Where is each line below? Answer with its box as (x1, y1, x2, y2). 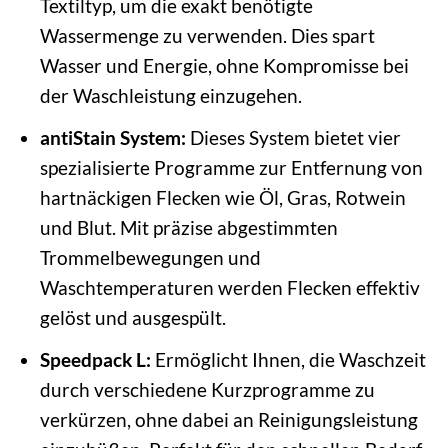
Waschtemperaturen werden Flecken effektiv (39, 276, 420, 299)
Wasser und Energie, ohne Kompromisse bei (39, 54, 409, 78)
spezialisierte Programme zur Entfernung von (39, 156, 423, 179)
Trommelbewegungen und (39, 246, 261, 269)
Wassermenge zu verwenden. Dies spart (39, 24, 375, 48)
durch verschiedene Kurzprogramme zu (39, 377, 375, 401)
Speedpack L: (39, 347, 151, 371)
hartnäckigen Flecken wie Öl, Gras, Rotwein (39, 186, 406, 209)
